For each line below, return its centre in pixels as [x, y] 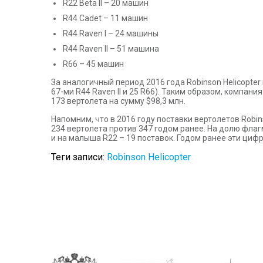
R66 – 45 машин [93, 64]
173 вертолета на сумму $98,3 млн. [118, 101]
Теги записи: [79, 157]
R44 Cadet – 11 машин [105, 18]
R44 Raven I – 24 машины [111, 33]
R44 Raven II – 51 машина [111, 48]
